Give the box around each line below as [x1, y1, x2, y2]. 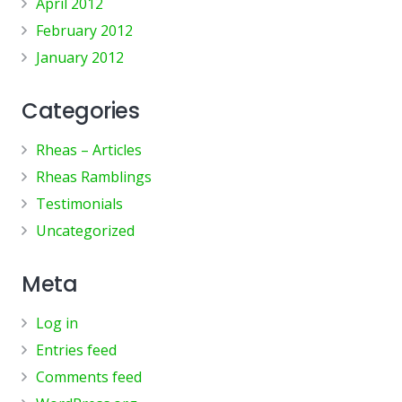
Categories [22, 95, 140, 126]
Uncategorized [36, 220, 135, 240]
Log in [36, 312, 78, 333]
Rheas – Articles [36, 139, 142, 160]
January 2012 [36, 47, 124, 67]
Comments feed [36, 366, 142, 387]
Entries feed [36, 339, 117, 360]
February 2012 [36, 20, 133, 40]
